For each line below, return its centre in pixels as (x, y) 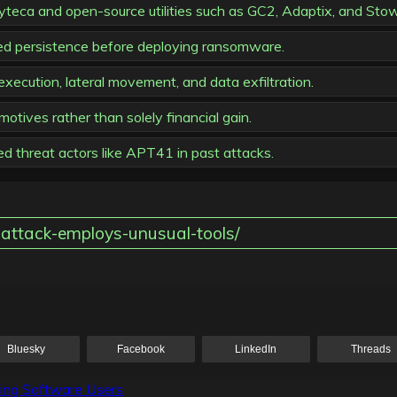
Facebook (141, 350)
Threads (370, 350)
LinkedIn (256, 350)
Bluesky (27, 350)
